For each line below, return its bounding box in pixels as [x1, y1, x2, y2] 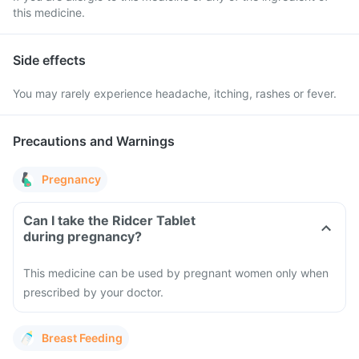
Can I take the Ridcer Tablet [23, 212, 196, 228]
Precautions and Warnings [13, 133, 175, 149]
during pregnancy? [23, 228, 142, 244]
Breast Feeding [42, 331, 123, 345]
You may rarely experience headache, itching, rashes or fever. [13, 87, 337, 100]
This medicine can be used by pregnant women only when [23, 266, 329, 280]
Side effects [13, 52, 86, 68]
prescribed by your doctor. [23, 285, 163, 299]
